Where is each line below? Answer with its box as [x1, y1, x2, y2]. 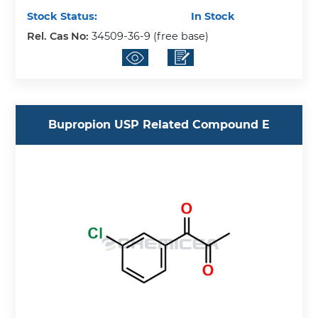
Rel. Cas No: [27, 30, 92, 43]
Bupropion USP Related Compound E [48, 118, 270, 132]
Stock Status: [27, 10, 98, 23]
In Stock [188, 10, 236, 23]
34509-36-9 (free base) [92, 30, 209, 43]
